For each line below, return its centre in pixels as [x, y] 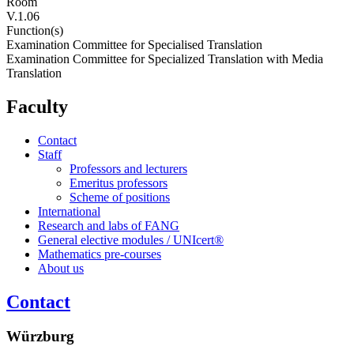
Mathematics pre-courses [100, 254]
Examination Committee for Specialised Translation [134, 44]
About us [61, 268]
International [69, 211]
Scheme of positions [120, 197]
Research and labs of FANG [109, 225]
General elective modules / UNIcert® [131, 239]
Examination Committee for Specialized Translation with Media [165, 58]
